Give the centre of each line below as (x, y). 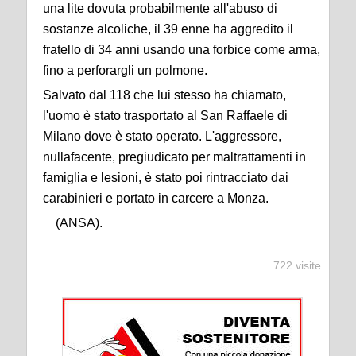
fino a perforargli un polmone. (125, 70)
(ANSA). (73, 222)
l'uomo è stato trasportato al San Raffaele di (165, 115)
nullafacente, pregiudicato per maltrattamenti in (174, 157)
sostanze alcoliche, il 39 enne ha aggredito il (168, 29)
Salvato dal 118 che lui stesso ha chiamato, (164, 95)
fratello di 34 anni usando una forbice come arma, (182, 49)
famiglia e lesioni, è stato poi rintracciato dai (166, 177)
